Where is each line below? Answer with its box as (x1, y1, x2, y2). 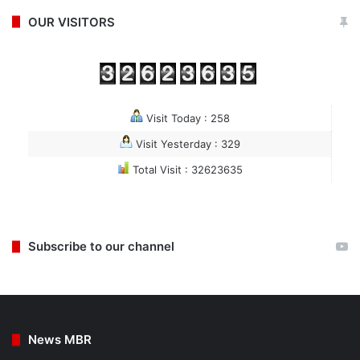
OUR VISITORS (28, 14, 115, 30)
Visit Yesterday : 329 (132, 137, 240, 150)
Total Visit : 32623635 (129, 162, 243, 176)
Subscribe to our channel (28, 239, 174, 254)
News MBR (28, 332, 92, 347)
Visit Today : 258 (142, 111, 230, 125)
